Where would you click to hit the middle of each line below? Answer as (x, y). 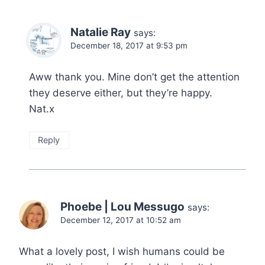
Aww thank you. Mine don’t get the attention (134, 77)
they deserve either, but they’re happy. (121, 93)
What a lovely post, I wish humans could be (122, 252)
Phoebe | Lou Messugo (122, 207)
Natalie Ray (101, 33)
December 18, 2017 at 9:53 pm (129, 46)
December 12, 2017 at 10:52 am (121, 220)
